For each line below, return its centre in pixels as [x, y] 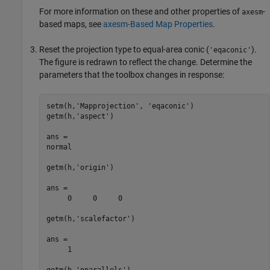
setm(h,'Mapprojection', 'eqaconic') [120, 106]
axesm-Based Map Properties [158, 24]
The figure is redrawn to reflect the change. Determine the [146, 62]
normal [59, 147]
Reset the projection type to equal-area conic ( [124, 49]
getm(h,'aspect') [80, 116]
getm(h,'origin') [80, 167]
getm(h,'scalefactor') [90, 218]
